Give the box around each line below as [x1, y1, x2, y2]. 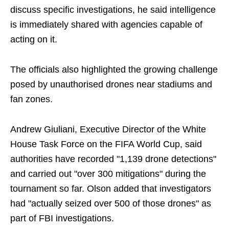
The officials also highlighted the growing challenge [10, 64, 218, 75]
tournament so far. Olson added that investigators [10, 184, 211, 194]
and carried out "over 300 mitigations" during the [10, 169, 206, 179]
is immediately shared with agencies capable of [10, 19, 202, 30]
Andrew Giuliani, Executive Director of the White [10, 124, 206, 135]
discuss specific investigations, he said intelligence [10, 5, 216, 15]
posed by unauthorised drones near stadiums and [10, 79, 212, 90]
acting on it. [10, 34, 57, 45]
